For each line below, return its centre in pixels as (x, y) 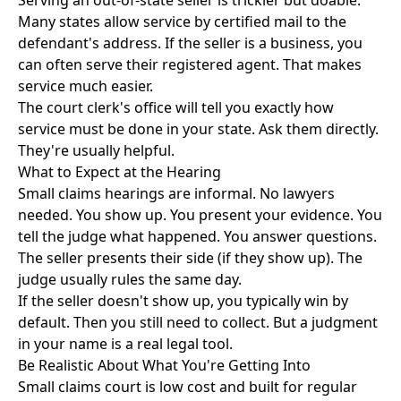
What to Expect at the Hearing (119, 172)
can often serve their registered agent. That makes (190, 64)
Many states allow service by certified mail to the (182, 21)
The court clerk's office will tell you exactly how (176, 107)
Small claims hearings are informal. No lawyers (176, 193)
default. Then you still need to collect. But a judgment (198, 322)
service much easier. (85, 86)
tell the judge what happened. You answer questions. (197, 236)
